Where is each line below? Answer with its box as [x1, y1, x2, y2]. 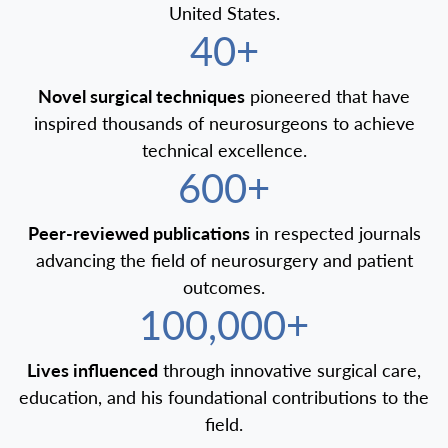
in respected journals [249, 220, 421, 246]
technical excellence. [141, 137, 307, 163]
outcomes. [183, 274, 265, 300]
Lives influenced [27, 357, 158, 383]
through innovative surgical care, [158, 357, 421, 383]
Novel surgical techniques [38, 83, 245, 109]
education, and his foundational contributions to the [19, 384, 429, 410]
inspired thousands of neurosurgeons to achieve [33, 110, 415, 136]
